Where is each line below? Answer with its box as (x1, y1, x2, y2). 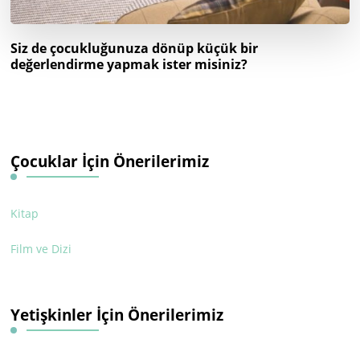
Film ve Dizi (10, 240, 72, 256)
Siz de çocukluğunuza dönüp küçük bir (10, 39, 259, 57)
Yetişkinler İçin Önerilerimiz (10, 304, 224, 325)
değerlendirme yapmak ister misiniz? (10, 55, 248, 73)
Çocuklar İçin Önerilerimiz (10, 150, 210, 171)
